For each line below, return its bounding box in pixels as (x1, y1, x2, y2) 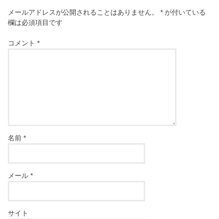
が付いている (163, 8, 206, 17)
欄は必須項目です (8, 19, 63, 27)
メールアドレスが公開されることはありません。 (8, 8, 159, 17)
